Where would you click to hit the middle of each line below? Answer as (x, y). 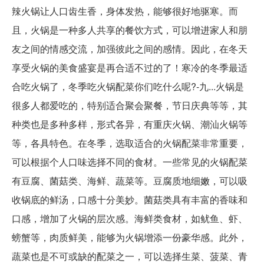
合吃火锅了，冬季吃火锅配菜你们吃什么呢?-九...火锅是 (128, 87)
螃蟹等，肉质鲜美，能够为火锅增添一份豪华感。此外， (130, 237)
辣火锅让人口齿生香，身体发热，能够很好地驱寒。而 (125, 11)
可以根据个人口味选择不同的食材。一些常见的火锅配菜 (130, 162)
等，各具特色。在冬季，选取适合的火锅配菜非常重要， (130, 143)
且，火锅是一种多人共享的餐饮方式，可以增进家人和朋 (130, 30)
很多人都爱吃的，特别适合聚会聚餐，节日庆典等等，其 (130, 105)
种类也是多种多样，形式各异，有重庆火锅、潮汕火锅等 (130, 124)
